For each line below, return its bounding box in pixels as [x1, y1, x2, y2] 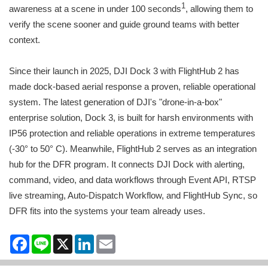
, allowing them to [185, 4, 253, 14]
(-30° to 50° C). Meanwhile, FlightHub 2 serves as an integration [9, 144, 257, 154]
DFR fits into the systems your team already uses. [9, 206, 205, 217]
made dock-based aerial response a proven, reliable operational [9, 81, 255, 92]
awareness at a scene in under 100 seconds [9, 4, 181, 14]
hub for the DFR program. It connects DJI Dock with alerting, [9, 159, 245, 170]
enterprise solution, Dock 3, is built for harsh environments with [9, 112, 253, 123]
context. [9, 35, 42, 45]
